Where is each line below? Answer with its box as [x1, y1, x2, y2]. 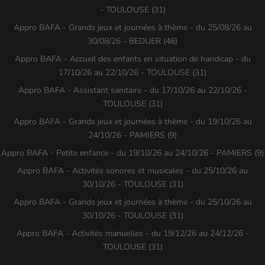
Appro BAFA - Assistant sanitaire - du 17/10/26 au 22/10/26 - [18, 84, 247, 96]
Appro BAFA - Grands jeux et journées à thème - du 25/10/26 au [13, 196, 252, 208]
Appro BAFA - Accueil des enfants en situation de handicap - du [14, 53, 251, 64]
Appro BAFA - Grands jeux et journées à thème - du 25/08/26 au [13, 21, 252, 33]
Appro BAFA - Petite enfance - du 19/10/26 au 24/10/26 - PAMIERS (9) [1, 147, 264, 159]
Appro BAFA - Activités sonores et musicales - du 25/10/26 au [17, 164, 248, 176]
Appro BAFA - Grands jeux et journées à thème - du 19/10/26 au [13, 115, 252, 127]
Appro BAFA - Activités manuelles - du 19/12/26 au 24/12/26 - [16, 227, 249, 239]
